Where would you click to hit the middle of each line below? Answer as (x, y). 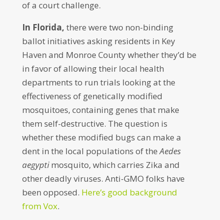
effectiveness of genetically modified (92, 96)
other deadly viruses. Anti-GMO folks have (103, 179)
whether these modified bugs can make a (101, 137)
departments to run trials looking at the (98, 82)
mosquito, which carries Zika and (114, 165)
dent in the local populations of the (91, 151)
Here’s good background (129, 192)
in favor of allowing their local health (93, 69)
